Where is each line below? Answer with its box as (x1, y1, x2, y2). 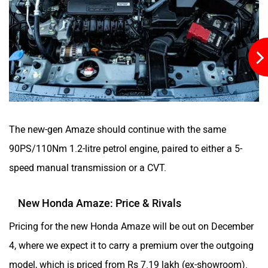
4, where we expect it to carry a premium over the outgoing (9, 234, 254, 246)
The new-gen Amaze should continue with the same (9, 118, 226, 130)
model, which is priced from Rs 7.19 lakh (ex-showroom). (9, 253, 248, 265)
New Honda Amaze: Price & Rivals (18, 191, 181, 205)
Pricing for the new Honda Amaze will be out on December (9, 215, 254, 227)
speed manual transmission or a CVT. (9, 156, 166, 168)
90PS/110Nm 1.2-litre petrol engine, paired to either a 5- (9, 137, 242, 149)
